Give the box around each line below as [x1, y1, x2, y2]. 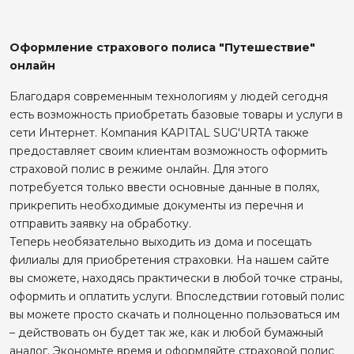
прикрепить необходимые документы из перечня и [9, 198, 303, 213]
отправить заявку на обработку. [9, 216, 194, 231]
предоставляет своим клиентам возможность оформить [9, 143, 327, 158]
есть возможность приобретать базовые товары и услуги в [9, 107, 343, 122]
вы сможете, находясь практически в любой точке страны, [9, 270, 342, 285]
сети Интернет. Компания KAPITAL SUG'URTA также [9, 125, 309, 140]
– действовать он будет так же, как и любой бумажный [9, 325, 323, 340]
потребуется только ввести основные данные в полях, [9, 179, 319, 194]
